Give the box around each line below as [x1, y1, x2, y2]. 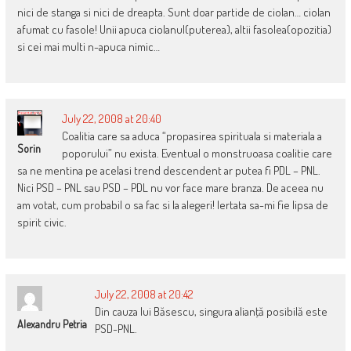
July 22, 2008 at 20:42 [94, 287, 194, 302]
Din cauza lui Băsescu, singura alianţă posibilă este [94, 304, 327, 320]
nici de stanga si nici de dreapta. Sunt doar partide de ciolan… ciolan [16, 5, 331, 20]
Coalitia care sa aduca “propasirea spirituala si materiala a [61, 128, 322, 144]
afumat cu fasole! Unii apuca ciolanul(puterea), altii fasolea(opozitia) [16, 22, 331, 38]
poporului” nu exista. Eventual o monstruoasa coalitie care [61, 146, 332, 161]
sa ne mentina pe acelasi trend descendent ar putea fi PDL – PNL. [16, 163, 320, 179]
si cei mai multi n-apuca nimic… [16, 39, 160, 55]
